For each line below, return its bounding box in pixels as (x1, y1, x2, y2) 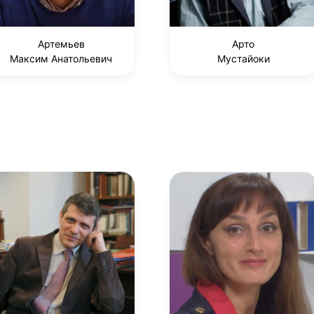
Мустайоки (217, 53, 270, 65)
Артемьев (37, 38, 85, 50)
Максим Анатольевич (10, 53, 112, 65)
